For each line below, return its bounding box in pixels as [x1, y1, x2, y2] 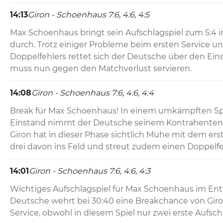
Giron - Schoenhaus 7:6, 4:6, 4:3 [29, 166, 150, 176]
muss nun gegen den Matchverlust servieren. [10, 64, 192, 74]
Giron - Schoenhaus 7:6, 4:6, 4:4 [31, 88, 154, 98]
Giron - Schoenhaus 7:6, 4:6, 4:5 [28, 10, 149, 20]
